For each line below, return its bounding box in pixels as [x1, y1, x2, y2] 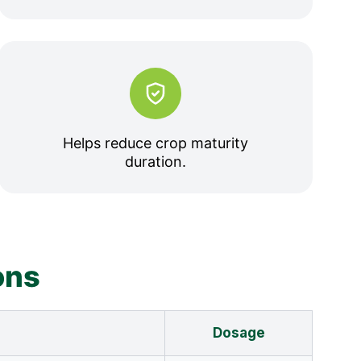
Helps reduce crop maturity [63, 135, 248, 151]
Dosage [212, 325, 265, 341]
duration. [125, 153, 186, 170]
